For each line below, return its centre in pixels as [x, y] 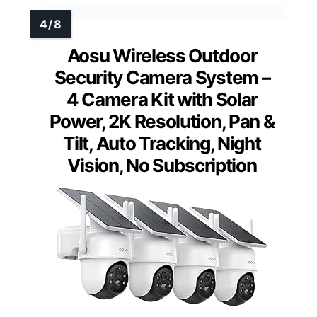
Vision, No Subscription [162, 166]
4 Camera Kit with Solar [162, 100]
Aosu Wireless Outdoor [162, 56]
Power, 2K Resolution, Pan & [162, 122]
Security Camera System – [162, 78]
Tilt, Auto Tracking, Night [162, 144]
